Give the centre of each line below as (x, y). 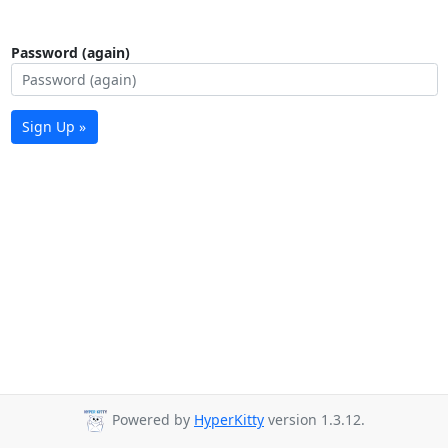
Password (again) (70, 52)
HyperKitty (229, 420)
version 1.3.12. (314, 420)
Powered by (151, 420)
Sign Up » (54, 127)
